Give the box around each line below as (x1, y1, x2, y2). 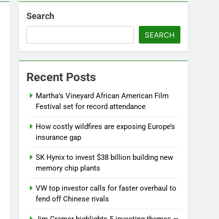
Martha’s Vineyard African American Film (36, 91, 169, 100)
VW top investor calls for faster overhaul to (36, 184, 177, 193)
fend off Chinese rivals (36, 195, 109, 203)
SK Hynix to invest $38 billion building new (36, 153, 174, 162)
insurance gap (36, 133, 82, 142)
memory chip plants (36, 164, 101, 173)
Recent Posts (26, 70, 96, 84)
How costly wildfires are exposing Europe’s (36, 122, 175, 131)
